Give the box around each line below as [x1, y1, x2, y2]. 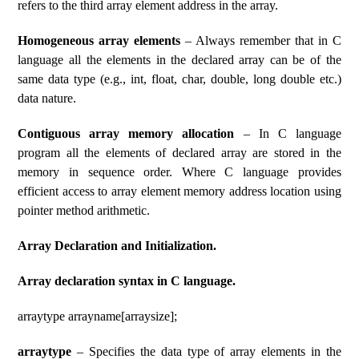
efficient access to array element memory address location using [18, 184, 341, 198]
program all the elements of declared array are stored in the [18, 146, 341, 159]
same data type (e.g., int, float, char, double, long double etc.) [18, 72, 341, 86]
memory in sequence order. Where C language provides [18, 165, 341, 179]
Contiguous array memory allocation [18, 127, 235, 140]
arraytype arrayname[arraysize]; [18, 309, 178, 323]
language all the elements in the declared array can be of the [18, 53, 341, 67]
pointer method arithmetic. [18, 204, 151, 217]
